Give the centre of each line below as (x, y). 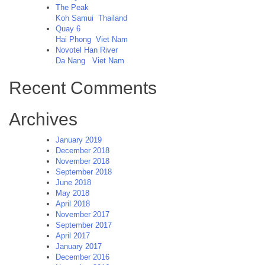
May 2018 (72, 193)
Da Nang (72, 61)
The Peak (72, 8)
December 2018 (83, 151)
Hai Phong (73, 40)
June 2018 (73, 183)
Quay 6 (68, 29)
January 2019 (79, 140)
